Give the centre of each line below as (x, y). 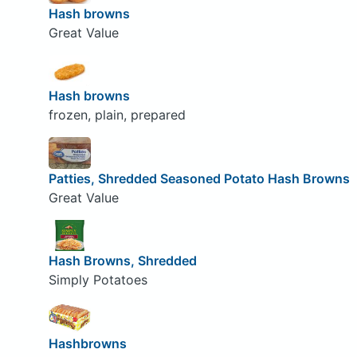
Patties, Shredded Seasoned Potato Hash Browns (199, 178)
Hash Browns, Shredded (122, 261)
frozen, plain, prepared (117, 115)
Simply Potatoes (98, 280)
